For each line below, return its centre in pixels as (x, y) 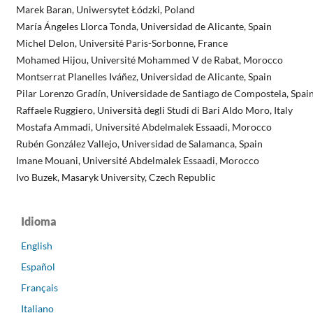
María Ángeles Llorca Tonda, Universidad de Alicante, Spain (144, 26)
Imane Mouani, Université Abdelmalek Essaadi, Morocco (137, 160)
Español (38, 266)
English (37, 245)
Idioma (39, 221)
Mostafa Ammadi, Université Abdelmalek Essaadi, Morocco (144, 126)
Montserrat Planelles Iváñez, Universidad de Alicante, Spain (144, 76)
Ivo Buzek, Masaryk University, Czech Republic (116, 177)
